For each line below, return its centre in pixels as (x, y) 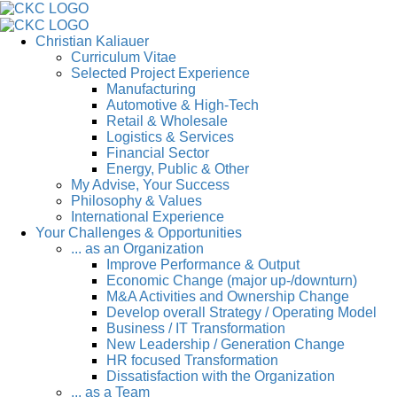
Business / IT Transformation (196, 328)
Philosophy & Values (136, 200)
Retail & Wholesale (167, 121)
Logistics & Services (170, 136)
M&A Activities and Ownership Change (228, 296)
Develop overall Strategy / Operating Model (241, 312)
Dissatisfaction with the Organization (221, 376)
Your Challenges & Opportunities (139, 232)
